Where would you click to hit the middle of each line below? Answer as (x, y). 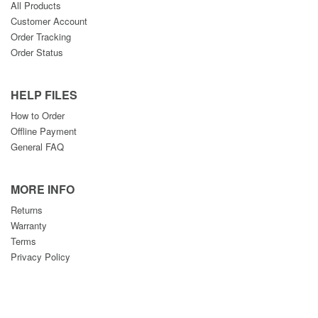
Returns (27, 210)
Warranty (29, 225)
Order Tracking (41, 37)
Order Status (37, 52)
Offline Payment (44, 131)
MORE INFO (43, 189)
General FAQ (37, 147)
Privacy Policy (40, 257)
